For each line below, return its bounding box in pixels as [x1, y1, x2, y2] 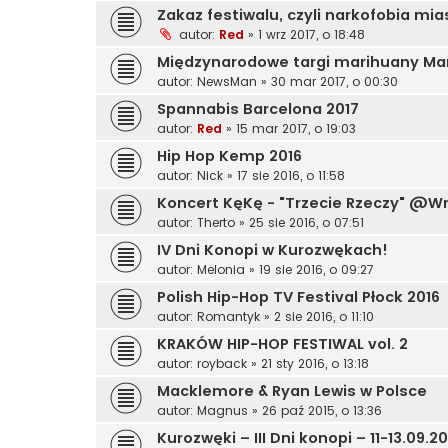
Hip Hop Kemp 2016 [157, 146, 302, 167]
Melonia [197, 261, 245, 279]
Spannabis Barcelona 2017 [157, 99, 359, 120]
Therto [197, 214, 235, 232]
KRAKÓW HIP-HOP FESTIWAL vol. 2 [157, 334, 408, 355]
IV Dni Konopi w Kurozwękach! [157, 240, 388, 261]
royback [197, 355, 247, 373]
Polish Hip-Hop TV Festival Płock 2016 [157, 287, 440, 308]
